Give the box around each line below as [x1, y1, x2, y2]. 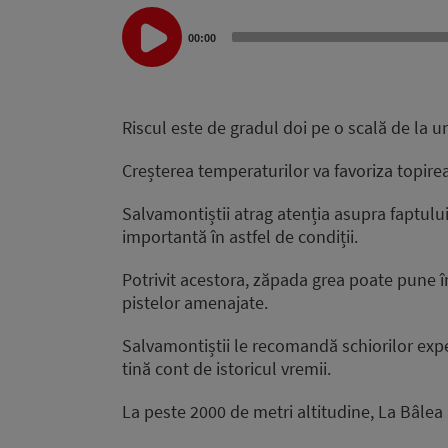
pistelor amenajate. [122, 290, 268, 314]
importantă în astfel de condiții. [122, 224, 358, 248]
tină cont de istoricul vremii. [122, 356, 331, 380]
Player [121, 29, 168, 53]
